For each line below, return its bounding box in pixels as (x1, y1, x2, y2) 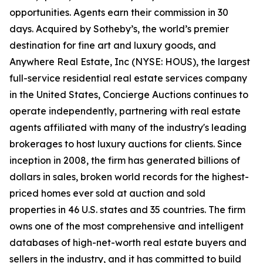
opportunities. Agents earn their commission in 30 (9, 6, 228, 19)
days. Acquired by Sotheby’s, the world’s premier (9, 23, 229, 35)
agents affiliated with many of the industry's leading (9, 122, 247, 134)
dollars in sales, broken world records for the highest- (9, 171, 249, 183)
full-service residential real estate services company (9, 72, 247, 85)
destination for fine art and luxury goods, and (9, 39, 216, 52)
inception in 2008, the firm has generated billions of (9, 154, 240, 167)
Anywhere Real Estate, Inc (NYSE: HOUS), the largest (9, 56, 250, 68)
